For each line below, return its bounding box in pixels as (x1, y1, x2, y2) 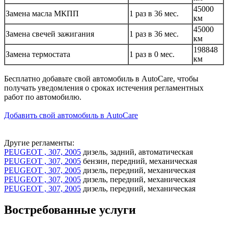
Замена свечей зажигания (6, 29, 94, 38)
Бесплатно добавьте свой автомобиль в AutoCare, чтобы (4, 74, 198, 83)
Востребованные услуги (4, 203, 136, 217)
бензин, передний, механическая (81, 156, 197, 165)
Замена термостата (6, 49, 70, 59)
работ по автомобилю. (4, 92, 81, 101)
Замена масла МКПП (6, 9, 79, 18)
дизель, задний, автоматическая (81, 147, 193, 156)
